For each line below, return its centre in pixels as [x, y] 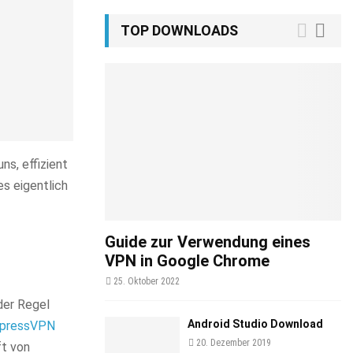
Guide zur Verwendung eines [208, 242]
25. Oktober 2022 [147, 281]
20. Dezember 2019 [234, 343]
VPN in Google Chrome [187, 261]
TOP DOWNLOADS [179, 30]
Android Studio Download [255, 324]
